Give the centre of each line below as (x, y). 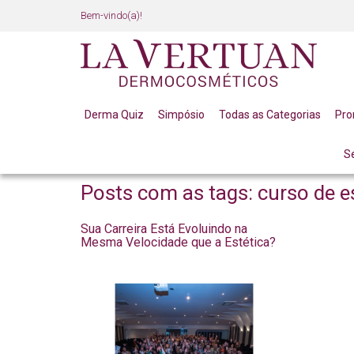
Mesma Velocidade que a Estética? (178, 242)
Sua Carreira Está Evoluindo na (164, 229)
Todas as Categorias (269, 115)
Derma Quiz (114, 115)
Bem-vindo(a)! (111, 15)
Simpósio (181, 115)
